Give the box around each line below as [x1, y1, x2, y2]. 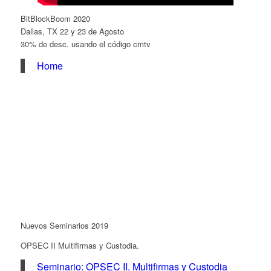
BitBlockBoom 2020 [20, 13, 90, 25]
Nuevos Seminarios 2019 [20, 220, 108, 232]
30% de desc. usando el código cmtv [20, 38, 151, 50]
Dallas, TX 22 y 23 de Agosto [20, 25, 124, 38]
